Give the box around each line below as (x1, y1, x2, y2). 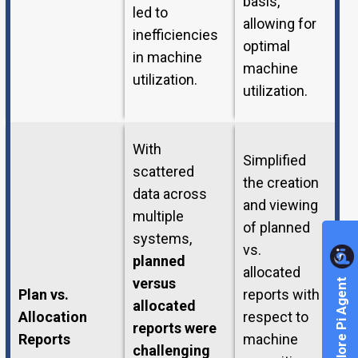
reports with (242, 286, 320, 304)
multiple (132, 208, 184, 225)
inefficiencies (132, 26, 218, 44)
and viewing (242, 197, 318, 214)
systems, (132, 230, 192, 248)
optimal (242, 38, 290, 55)
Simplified (242, 152, 306, 169)
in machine (132, 49, 202, 66)
